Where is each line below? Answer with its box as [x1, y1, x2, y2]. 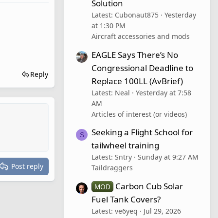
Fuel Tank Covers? [91, 194, 161, 205]
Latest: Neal [91, 88, 130, 97]
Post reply [11, 161, 43, 171]
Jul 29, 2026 [144, 206, 181, 216]
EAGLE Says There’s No [91, 49, 178, 60]
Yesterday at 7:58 [136, 88, 191, 97]
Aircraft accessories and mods [91, 31, 190, 41]
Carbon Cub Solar [115, 181, 183, 192]
